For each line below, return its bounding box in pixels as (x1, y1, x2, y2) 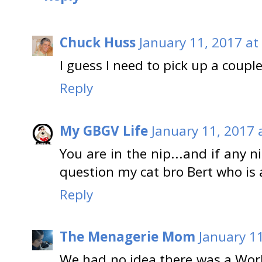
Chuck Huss (60, 33, 136, 52)
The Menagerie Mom (60, 227, 195, 246)
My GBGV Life (60, 121, 148, 140)
